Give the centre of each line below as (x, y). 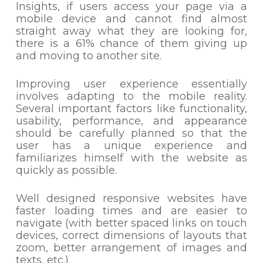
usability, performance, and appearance (131, 121)
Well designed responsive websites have (131, 198)
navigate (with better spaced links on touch (131, 223)
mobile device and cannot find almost (131, 19)
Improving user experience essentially (131, 84)
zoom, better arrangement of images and (131, 248)
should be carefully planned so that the (131, 133)
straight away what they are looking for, (131, 31)
